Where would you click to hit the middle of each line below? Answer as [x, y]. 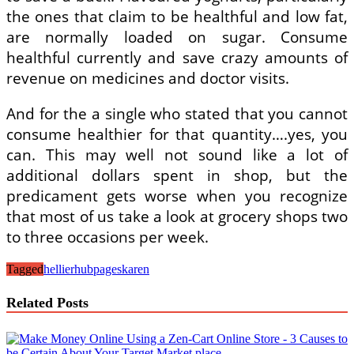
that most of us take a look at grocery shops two [177, 216]
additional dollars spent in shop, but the [177, 175]
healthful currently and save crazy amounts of [177, 57]
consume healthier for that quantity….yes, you [177, 134]
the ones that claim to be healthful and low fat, [177, 16]
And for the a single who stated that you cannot [177, 113]
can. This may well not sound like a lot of [177, 154]
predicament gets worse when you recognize [177, 196]
